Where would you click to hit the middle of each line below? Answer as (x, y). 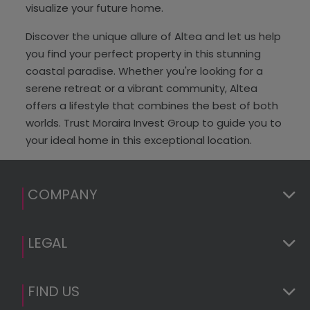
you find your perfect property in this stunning (144, 53)
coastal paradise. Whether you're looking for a (145, 71)
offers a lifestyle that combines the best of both (152, 105)
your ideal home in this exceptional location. (139, 140)
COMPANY (63, 194)
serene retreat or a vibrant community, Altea (142, 88)
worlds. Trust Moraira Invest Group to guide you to (154, 122)
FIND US (54, 291)
